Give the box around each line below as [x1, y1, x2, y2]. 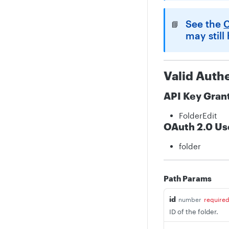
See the [186, 18, 224, 30]
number [178, 196, 201, 203]
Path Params [164, 174, 212, 183]
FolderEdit [179, 111, 217, 120]
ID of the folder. [169, 208, 218, 216]
